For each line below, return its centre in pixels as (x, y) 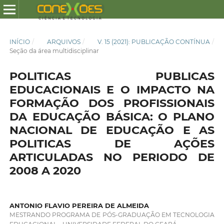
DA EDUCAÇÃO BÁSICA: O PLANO (112, 117)
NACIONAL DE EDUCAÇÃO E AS (112, 130)
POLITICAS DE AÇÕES (112, 144)
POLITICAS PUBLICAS (112, 76)
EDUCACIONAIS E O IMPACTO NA (112, 90)
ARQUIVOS (63, 42)
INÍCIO (19, 42)
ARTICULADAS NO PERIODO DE (112, 157)
